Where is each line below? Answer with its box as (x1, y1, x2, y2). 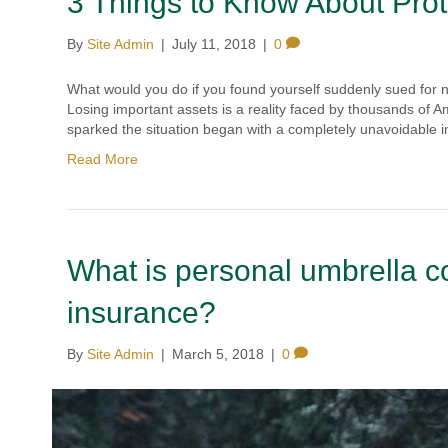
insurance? (67, 296, 217, 329)
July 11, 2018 (172, 36, 257, 52)
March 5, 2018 (172, 346, 265, 362)
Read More (67, 151, 139, 167)
